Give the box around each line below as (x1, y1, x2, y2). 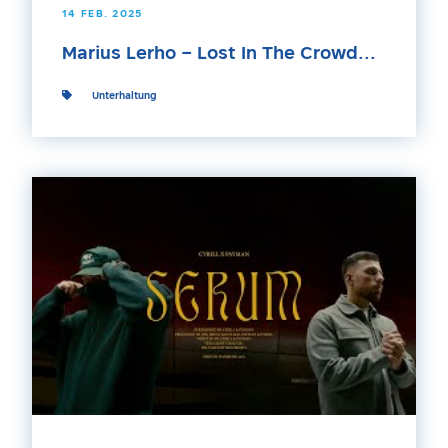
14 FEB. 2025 (62, 10, 143, 20)
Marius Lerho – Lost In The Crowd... (62, 46, 376, 64)
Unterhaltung (92, 92, 156, 102)
